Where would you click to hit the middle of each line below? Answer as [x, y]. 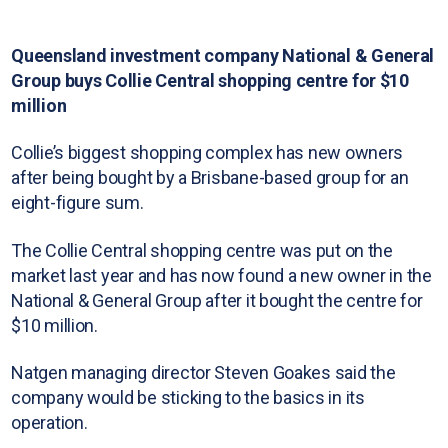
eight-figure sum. [77, 203]
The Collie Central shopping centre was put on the [202, 250]
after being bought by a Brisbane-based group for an [210, 178]
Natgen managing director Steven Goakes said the [203, 373]
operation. [49, 423]
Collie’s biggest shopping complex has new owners [207, 153]
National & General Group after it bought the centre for [217, 300]
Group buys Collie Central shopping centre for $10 [210, 80]
